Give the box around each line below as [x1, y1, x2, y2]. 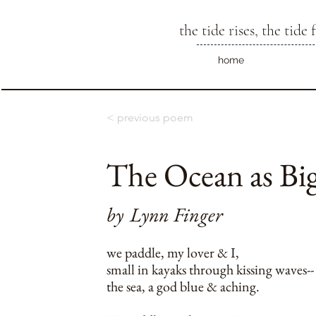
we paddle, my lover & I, [107, 243, 239, 262]
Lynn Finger [130, 202, 223, 227]
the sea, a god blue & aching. [107, 277, 260, 296]
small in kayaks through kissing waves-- [107, 260, 314, 279]
